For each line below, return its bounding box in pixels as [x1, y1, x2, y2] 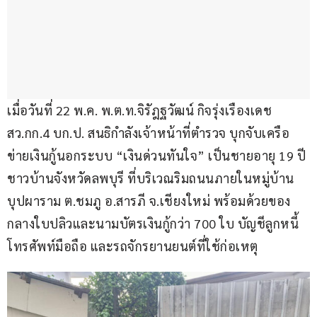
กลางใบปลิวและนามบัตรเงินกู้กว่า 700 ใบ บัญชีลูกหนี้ [7, 215, 302, 232]
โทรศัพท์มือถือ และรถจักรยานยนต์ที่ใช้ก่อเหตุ [7, 238, 258, 255]
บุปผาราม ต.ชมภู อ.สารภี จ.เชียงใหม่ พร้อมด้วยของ [7, 192, 291, 209]
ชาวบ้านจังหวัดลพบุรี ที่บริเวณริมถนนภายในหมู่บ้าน [7, 170, 294, 187]
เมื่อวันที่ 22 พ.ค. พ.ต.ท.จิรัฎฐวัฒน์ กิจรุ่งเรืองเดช [7, 102, 275, 119]
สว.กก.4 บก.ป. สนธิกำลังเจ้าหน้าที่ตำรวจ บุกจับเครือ [7, 125, 289, 142]
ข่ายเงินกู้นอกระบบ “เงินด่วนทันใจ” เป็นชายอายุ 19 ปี [7, 147, 309, 164]
